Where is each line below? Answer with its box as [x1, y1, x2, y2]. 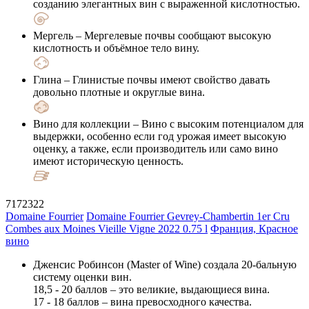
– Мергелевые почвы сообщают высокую [73, 29, 271, 41]
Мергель [33, 29, 73, 41]
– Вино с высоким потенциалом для [130, 117, 303, 130]
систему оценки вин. [33, 270, 132, 283]
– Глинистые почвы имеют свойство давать [61, 73, 270, 86]
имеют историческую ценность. [33, 154, 183, 167]
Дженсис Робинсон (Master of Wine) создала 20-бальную [33, 258, 297, 270]
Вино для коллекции [33, 117, 130, 130]
